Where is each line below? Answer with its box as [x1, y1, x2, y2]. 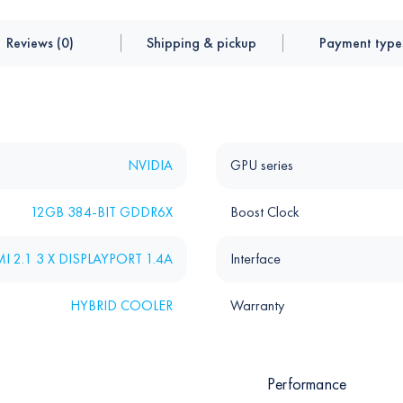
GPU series [230, 156, 293, 175]
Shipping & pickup [147, 33, 256, 53]
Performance [267, 373, 347, 395]
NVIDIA [128, 156, 173, 175]
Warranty [230, 296, 284, 316]
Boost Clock [230, 202, 300, 222]
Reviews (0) [5, 33, 74, 53]
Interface [230, 249, 281, 269]
